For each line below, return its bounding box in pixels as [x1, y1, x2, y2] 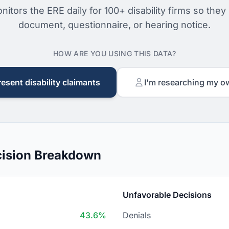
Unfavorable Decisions [123, 190, 212, 200]
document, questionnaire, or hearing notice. [18, 19, 211, 30]
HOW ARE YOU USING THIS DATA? [53, 49, 176, 58]
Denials [123, 210, 151, 220]
